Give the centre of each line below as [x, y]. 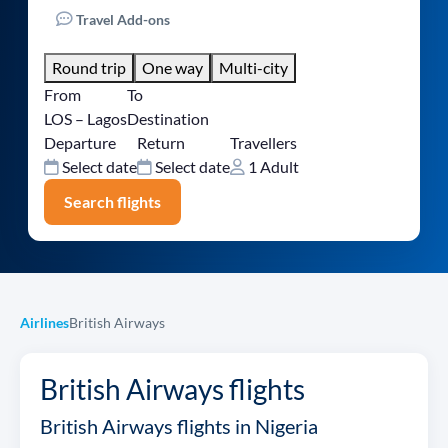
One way [172, 67]
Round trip [89, 67]
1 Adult [272, 166]
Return [161, 142]
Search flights [112, 201]
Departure [80, 142]
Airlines [44, 323]
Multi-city [253, 67]
